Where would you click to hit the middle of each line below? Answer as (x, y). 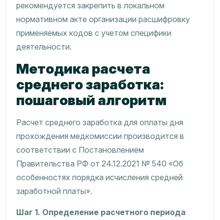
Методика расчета (83, 69)
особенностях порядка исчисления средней (99, 177)
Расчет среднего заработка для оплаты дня (100, 122)
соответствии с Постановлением (80, 150)
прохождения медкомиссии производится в (100, 136)
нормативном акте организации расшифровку (103, 19)
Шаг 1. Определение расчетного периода (101, 212)
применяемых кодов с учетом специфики (94, 33)
